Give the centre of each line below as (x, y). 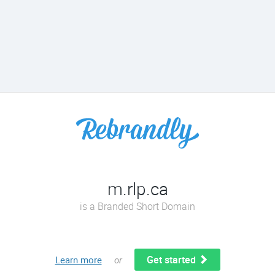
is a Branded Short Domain (137, 206)
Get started (172, 260)
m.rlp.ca (137, 188)
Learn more (78, 260)
